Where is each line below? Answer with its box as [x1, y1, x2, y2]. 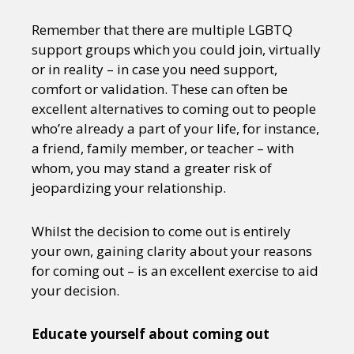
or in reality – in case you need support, [32, 59, 277, 78]
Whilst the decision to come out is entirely [32, 221, 291, 240]
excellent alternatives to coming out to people [32, 99, 316, 118]
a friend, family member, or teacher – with [32, 138, 294, 157]
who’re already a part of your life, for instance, [32, 119, 319, 137]
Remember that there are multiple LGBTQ [32, 20, 292, 39]
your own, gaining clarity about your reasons [32, 241, 312, 260]
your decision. [32, 281, 119, 299]
